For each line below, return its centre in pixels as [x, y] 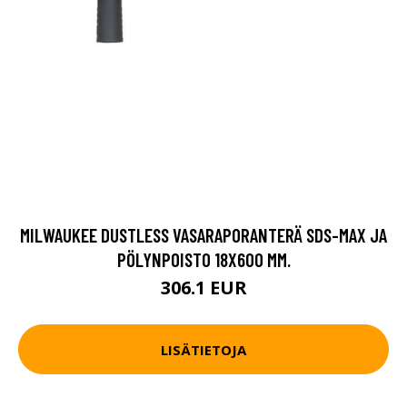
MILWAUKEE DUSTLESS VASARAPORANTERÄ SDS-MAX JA [203, 235]
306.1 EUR [203, 288]
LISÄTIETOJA [203, 349]
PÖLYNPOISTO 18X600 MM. [203, 259]
